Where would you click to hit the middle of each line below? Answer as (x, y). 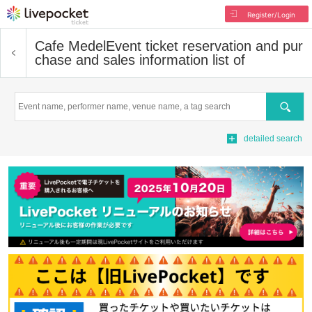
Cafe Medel (70, 46)
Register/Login (271, 15)
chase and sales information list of (140, 60)
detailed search (273, 139)
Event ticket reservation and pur (204, 46)
